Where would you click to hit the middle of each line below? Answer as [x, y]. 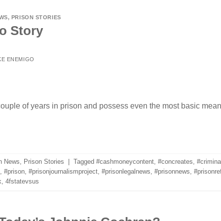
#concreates [175, 161]
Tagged [85, 161]
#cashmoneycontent [125, 161]
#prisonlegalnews [126, 171]
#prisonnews [172, 171]
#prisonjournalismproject [63, 171]
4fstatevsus [22, 181]
